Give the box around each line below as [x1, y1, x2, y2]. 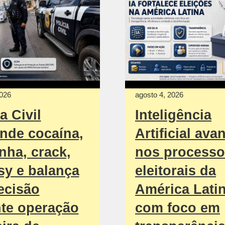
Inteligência [135, 107, 211, 123]
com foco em [135, 200, 220, 215]
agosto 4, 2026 [135, 90, 183, 99]
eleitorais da [135, 163, 216, 178]
